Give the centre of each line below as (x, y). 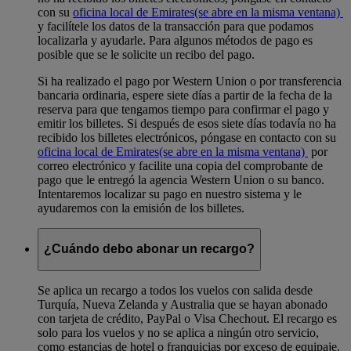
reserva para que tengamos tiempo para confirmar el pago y (183, 109)
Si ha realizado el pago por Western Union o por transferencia (190, 81)
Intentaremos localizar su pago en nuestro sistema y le (170, 194)
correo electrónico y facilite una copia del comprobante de (180, 165)
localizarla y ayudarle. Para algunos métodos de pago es (175, 40)
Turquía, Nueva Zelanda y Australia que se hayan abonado (183, 304)
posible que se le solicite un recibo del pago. (146, 54)
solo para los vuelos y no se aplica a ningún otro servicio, (178, 332)
